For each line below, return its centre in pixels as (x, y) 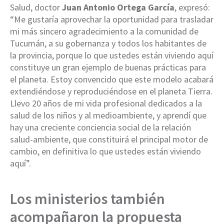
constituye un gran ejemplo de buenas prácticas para (108, 67)
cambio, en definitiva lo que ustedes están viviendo (105, 151)
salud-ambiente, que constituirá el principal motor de (109, 139)
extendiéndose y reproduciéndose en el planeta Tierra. (111, 91)
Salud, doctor (36, 7)
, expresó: (192, 7)
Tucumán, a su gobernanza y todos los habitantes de (108, 43)
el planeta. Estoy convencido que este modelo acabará (112, 79)
